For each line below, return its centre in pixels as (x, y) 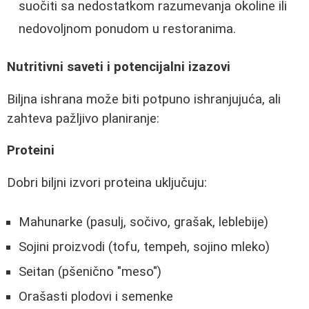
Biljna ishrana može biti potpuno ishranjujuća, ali (144, 99)
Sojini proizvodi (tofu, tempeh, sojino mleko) (144, 247)
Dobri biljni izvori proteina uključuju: (107, 182)
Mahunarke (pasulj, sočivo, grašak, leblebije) (143, 222)
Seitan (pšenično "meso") (90, 271)
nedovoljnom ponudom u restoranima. (127, 29)
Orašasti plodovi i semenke (96, 296)
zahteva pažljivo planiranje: (83, 118)
